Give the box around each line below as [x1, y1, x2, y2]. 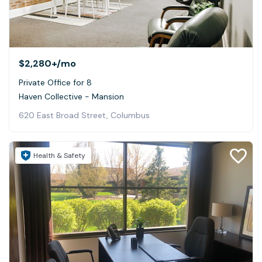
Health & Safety [33, 151, 85, 161]
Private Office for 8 [19, 77, 92, 88]
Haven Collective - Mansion [19, 91, 124, 102]
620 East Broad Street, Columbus [19, 110, 150, 121]
